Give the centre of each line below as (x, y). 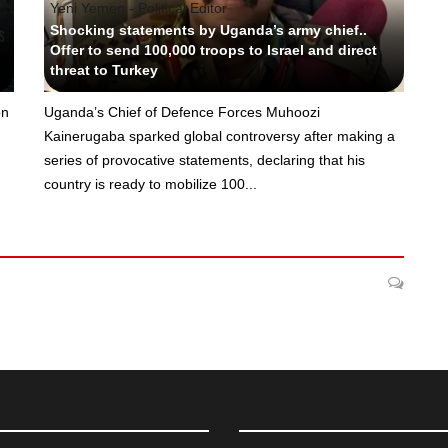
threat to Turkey (104, 69)
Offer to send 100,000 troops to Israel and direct (213, 49)
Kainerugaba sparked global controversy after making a (219, 135)
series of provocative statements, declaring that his (204, 159)
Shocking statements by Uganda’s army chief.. (208, 29)
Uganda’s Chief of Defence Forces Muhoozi (182, 111)
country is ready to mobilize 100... (150, 183)
